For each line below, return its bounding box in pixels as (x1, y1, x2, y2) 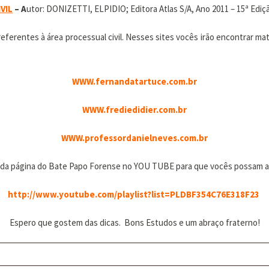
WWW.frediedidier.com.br (82, 104, 187, 115)
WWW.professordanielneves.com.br (61, 132, 208, 144)
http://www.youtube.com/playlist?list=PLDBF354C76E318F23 (8, 189, 259, 200)
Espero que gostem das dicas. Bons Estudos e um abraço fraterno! (9, 217, 260, 228)
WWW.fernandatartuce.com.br (72, 76, 197, 87)
